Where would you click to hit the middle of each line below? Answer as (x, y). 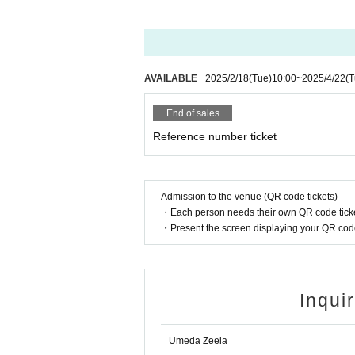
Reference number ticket (215, 136)
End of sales (193, 113)
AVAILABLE (171, 78)
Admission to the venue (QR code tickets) (249, 197)
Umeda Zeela (198, 341)
